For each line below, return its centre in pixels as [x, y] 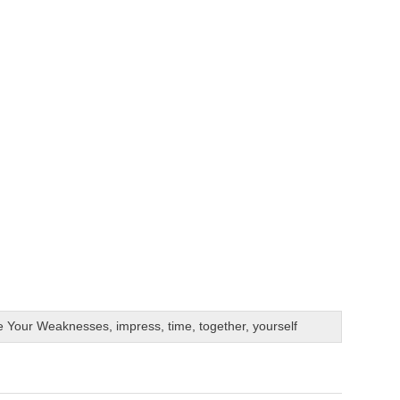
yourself [275, 326]
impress [138, 326]
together [222, 326]
